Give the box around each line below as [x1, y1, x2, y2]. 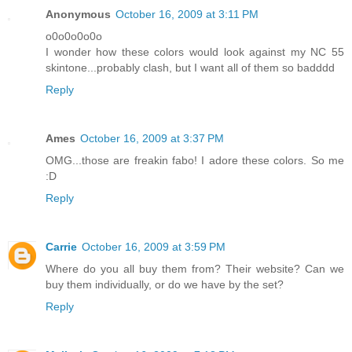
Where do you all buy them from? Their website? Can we [46, 262, 344, 275]
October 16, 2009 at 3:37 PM [80, 131, 224, 145]
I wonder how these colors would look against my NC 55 [46, 45, 344, 58]
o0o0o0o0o [46, 29, 102, 42]
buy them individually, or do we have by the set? [46, 277, 284, 291]
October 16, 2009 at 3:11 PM [115, 7, 258, 20]
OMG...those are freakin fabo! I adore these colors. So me [46, 153, 344, 167]
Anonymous [46, 7, 111, 20]
